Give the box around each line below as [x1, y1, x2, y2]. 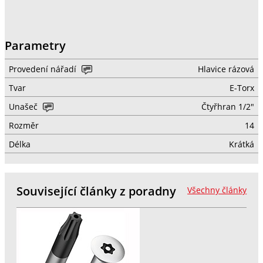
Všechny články [187, 184, 247, 195]
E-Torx [229, 82, 254, 93]
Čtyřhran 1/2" [201, 101, 254, 112]
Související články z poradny [16, 183, 176, 199]
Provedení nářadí [8, 63, 79, 75]
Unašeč [8, 101, 40, 112]
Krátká [228, 139, 254, 150]
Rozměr [8, 120, 39, 131]
